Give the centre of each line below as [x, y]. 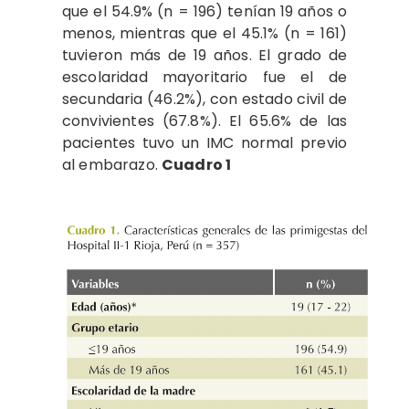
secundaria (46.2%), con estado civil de [204, 99]
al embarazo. [112, 164]
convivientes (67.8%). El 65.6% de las [204, 121]
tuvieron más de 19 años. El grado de [204, 55]
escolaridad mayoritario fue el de [204, 77]
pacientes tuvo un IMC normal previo [204, 142]
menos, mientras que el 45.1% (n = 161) [204, 33]
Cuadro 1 [196, 164]
